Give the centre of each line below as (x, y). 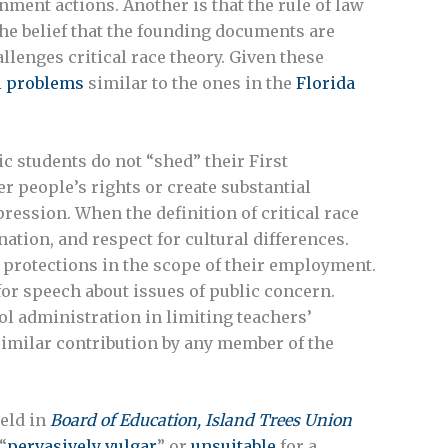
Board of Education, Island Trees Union (201, 420)
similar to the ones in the (190, 83)
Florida (325, 83)
